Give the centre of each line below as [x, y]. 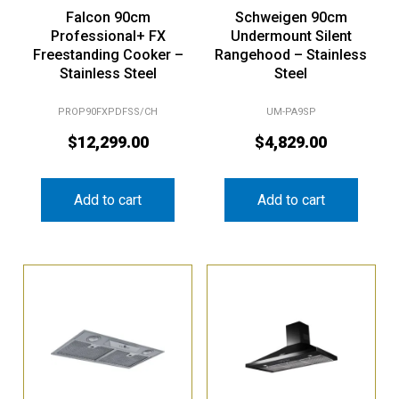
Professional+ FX [108, 36]
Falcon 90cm [108, 17]
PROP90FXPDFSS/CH [108, 112]
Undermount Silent [291, 36]
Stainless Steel [108, 73]
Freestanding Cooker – [108, 54]
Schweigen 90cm [291, 17]
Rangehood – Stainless [291, 54]
